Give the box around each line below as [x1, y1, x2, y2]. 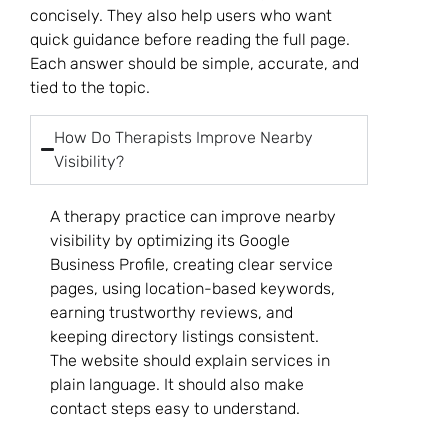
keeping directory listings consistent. [50, 326, 319, 346]
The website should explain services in [50, 350, 330, 370]
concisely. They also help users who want [30, 6, 332, 26]
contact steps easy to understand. [50, 398, 300, 418]
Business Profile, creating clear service [50, 254, 333, 274]
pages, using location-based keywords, [50, 278, 335, 298]
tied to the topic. [30, 78, 150, 98]
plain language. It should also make [50, 374, 304, 394]
